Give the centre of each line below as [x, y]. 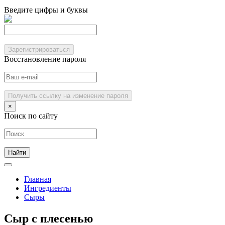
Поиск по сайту [31, 116]
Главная [38, 179]
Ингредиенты [48, 188]
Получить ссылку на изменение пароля [68, 96]
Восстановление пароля [45, 59]
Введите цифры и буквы [46, 10]
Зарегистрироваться [39, 49]
